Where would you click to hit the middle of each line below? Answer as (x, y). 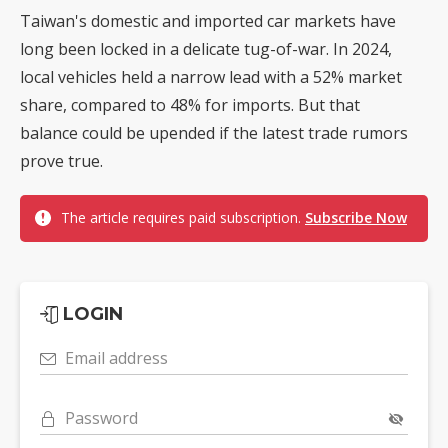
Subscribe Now (356, 218)
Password (101, 418)
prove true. (61, 161)
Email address (116, 358)
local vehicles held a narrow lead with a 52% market (211, 77)
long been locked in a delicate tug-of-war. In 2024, (206, 49)
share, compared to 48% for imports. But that (190, 105)
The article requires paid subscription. (183, 218)
